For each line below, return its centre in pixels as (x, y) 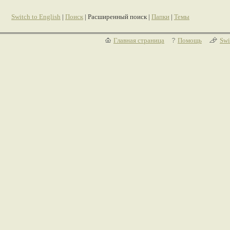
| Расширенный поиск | (117, 17)
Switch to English (36, 17)
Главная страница (139, 40)
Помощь (190, 40)
